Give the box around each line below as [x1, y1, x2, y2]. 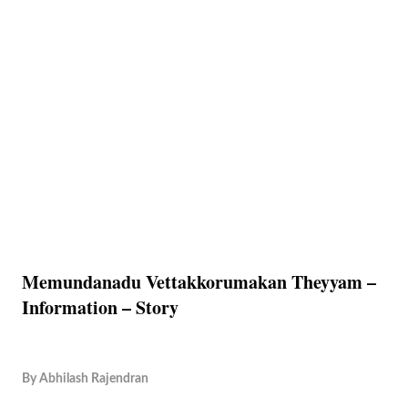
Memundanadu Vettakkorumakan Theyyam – [22, 269, 376, 295]
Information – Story [22, 294, 178, 321]
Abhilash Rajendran [39, 372, 148, 385]
